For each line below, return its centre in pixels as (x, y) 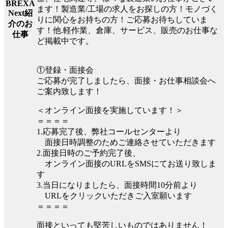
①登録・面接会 (65, 70)
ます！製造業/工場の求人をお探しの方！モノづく (127, 9)
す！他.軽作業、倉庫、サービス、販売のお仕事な (127, 30)
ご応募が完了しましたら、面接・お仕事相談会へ (126, 80)
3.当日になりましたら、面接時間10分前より (117, 185)
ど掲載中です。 (65, 41)
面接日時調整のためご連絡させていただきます (126, 142)
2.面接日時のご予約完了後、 (89, 153)
